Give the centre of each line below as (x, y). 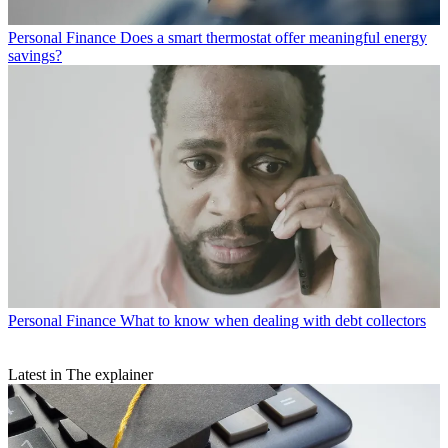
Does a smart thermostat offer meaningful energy (273, 37)
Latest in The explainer (80, 374)
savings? (35, 55)
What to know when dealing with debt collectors (273, 320)
